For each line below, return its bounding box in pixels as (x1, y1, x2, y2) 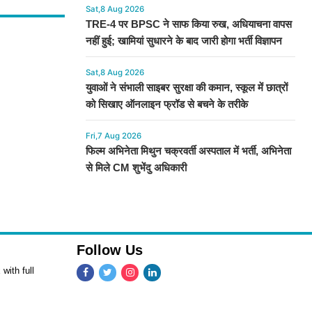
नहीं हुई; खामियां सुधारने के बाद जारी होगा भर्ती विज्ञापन (85, 35, 282, 47)
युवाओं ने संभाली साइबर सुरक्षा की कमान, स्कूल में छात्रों (85, 81, 288, 94)
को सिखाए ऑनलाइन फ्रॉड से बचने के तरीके (85, 98, 248, 111)
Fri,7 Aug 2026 (85, 131, 141, 141)
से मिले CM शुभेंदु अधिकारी (85, 162, 187, 174)
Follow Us (77, 242, 143, 258)
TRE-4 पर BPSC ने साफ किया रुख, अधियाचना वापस (85, 18, 292, 31)
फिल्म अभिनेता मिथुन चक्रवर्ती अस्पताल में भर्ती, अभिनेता (85, 145, 291, 157)
